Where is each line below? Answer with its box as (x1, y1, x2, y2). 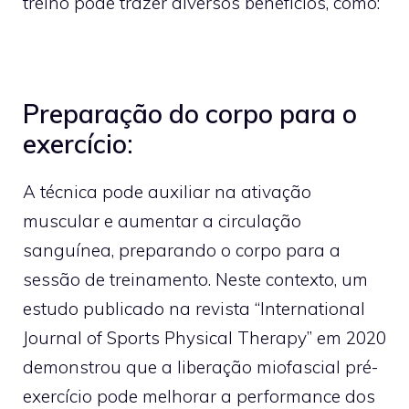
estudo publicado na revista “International (23, 297, 365, 320)
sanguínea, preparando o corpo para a (23, 238, 341, 261)
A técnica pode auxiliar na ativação (23, 180, 311, 203)
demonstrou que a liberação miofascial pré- (23, 355, 378, 378)
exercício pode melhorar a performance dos (23, 384, 375, 407)
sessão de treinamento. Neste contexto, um (23, 267, 368, 290)
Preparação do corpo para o (23, 97, 357, 130)
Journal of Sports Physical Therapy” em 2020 (23, 326, 386, 349)
